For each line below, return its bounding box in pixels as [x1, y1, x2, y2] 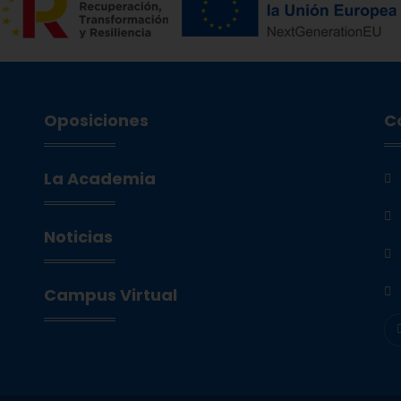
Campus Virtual [43, 284, 177, 307]
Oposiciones [43, 109, 149, 132]
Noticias [43, 226, 113, 249]
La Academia [43, 167, 156, 191]
